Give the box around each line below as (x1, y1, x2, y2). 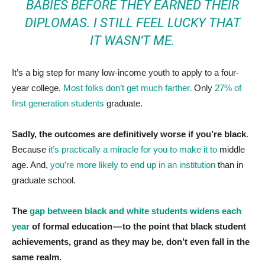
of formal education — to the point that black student (30, 221, 246, 231)
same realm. (12, 251, 62, 262)
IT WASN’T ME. (90, 33, 175, 48)
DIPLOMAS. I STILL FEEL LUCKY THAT (24, 15, 241, 30)
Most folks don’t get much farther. (61, 82, 192, 93)
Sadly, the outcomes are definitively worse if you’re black (12, 128, 246, 139)
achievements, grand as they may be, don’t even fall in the (12, 236, 250, 247)
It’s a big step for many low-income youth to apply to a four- (12, 67, 239, 77)
